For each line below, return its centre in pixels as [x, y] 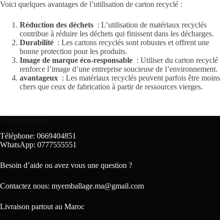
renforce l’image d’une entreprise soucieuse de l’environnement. [119, 69]
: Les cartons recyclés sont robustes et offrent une [131, 42]
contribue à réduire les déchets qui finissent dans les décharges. [117, 33]
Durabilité [37, 42]
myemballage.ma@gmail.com [98, 186]
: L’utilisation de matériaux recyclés [150, 25]
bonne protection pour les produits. [73, 51]
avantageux [39, 78]
